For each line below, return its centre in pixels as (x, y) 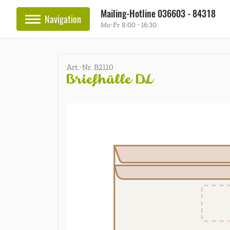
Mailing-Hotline (129, 14)
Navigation (63, 19)
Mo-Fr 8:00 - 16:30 (129, 25)
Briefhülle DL (110, 79)
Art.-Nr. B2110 (90, 68)
